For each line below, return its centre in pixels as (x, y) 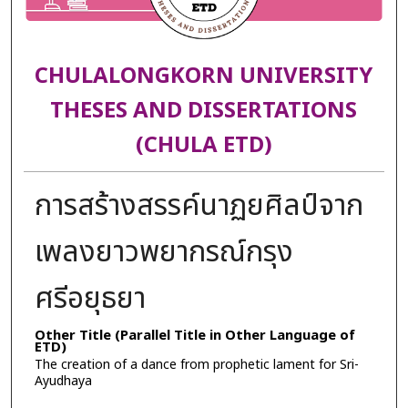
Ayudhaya (63, 381)
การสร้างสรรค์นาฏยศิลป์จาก (199, 205)
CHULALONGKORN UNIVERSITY (204, 77)
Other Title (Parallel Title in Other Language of (194, 335)
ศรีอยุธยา (90, 298)
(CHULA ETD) (204, 146)
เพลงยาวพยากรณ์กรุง (163, 252)
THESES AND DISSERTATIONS (204, 112)
